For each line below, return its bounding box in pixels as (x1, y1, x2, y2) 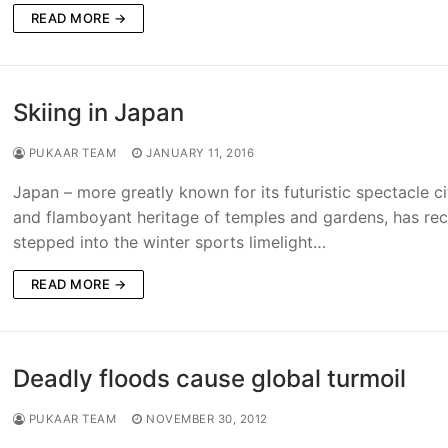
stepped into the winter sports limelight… (12, 232, 326, 253)
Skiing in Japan (12, 98, 184, 128)
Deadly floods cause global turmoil (12, 364, 406, 394)
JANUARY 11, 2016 (146, 146, 255, 161)
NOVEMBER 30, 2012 (146, 412, 268, 427)
